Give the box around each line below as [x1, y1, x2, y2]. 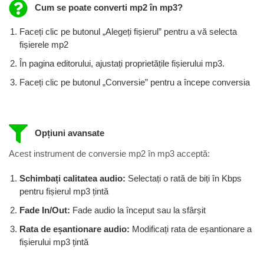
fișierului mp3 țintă [19, 237, 88, 247]
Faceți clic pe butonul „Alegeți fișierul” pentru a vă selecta [19, 26, 237, 37]
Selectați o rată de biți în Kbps [128, 173, 242, 184]
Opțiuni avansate [32, 127, 104, 138]
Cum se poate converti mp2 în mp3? [32, 2, 183, 13]
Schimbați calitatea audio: [19, 173, 128, 184]
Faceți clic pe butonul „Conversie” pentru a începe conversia [19, 77, 250, 87]
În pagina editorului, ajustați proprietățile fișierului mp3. [19, 58, 225, 68]
